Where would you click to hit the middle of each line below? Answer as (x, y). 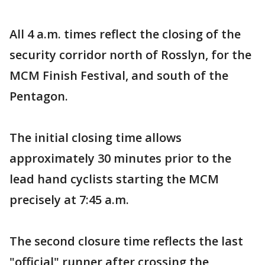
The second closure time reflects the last (126, 241)
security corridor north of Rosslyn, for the (130, 55)
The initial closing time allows (96, 138)
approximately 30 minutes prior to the (120, 159)
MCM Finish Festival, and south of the (119, 76)
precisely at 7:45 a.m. (69, 200)
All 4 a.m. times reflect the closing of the (125, 34)
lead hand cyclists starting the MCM (114, 179)
